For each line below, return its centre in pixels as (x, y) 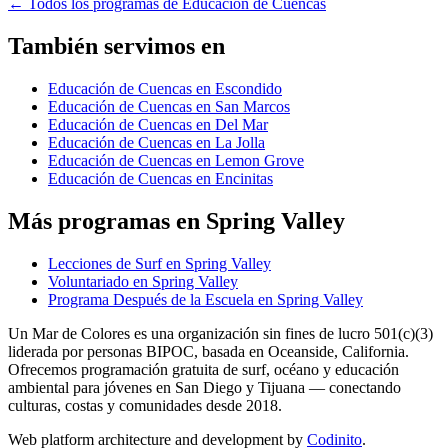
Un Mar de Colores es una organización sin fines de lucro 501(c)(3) (220, 333)
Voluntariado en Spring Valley (143, 281)
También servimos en (116, 46)
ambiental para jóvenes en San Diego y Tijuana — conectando (204, 387)
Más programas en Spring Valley (176, 220)
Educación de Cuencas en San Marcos (169, 107)
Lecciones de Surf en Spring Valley (159, 263)
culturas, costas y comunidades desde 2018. (145, 405)
